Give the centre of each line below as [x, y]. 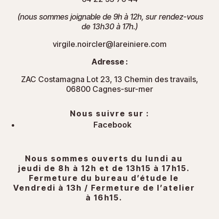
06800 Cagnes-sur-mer [109, 89]
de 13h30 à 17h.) [109, 27]
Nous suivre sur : [109, 114]
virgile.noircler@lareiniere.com [109, 44]
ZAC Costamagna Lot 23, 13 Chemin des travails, [109, 79]
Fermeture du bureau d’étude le [104, 178]
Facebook [113, 125]
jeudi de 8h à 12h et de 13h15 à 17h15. [104, 168]
